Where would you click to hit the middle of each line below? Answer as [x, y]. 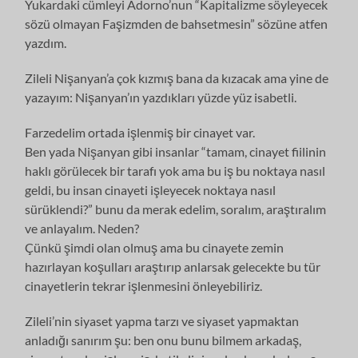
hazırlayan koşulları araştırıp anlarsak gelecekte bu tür [173, 266]
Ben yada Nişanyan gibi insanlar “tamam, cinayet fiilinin [176, 151]
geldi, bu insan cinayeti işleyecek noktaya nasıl [151, 189]
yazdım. [46, 42]
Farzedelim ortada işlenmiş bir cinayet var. [140, 132]
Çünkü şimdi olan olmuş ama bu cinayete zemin [155, 247]
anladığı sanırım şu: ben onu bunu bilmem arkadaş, [163, 340]
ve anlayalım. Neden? [82, 228]
